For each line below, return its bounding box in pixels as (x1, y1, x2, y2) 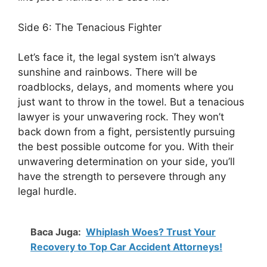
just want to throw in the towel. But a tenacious (18, 96, 244, 108)
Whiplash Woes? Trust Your (86, 225, 216, 238)
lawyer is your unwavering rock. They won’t (18, 111, 224, 123)
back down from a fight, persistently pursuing (18, 126, 235, 138)
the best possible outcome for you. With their (18, 141, 234, 153)
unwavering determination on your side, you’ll (18, 156, 235, 167)
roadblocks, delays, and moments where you (18, 81, 234, 93)
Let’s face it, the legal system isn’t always (18, 51, 216, 63)
